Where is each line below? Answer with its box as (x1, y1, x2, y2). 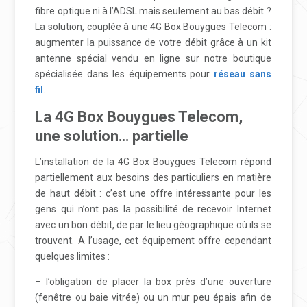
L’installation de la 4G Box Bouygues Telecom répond (35, 156, 271, 168)
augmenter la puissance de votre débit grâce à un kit (35, 37, 271, 49)
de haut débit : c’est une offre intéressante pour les (35, 188, 271, 199)
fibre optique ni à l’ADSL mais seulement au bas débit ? (35, 5, 271, 17)
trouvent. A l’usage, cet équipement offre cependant (35, 235, 271, 247)
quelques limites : (35, 251, 110, 262)
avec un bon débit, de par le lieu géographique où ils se (35, 219, 271, 231)
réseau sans (213, 69, 271, 80)
